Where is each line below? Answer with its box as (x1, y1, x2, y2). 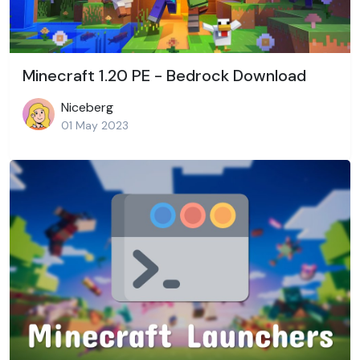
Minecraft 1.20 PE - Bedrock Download (22, 65, 306, 87)
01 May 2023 (61, 118, 129, 133)
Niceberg (61, 99, 113, 117)
